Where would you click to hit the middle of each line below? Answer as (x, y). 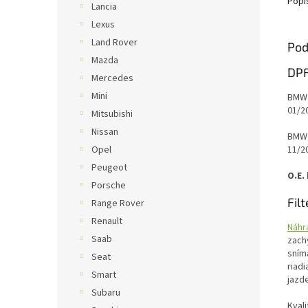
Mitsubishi (112, 114)
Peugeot (109, 168)
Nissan (105, 132)
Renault (107, 221)
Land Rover (114, 43)
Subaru (106, 293)
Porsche (109, 186)
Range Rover (118, 203)
